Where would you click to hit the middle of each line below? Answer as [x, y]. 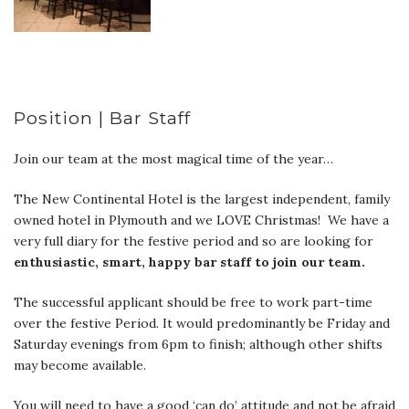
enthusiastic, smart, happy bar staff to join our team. [189, 262]
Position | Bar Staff [102, 117]
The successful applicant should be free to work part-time [193, 302]
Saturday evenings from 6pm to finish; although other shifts [198, 344]
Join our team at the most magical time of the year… [173, 158]
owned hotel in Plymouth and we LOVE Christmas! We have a [201, 220]
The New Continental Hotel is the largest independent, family [202, 199]
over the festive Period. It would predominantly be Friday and [202, 323]
